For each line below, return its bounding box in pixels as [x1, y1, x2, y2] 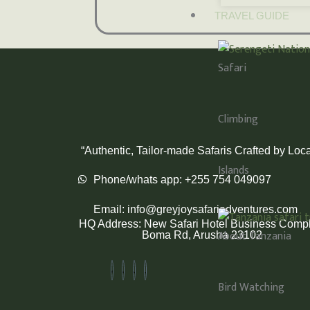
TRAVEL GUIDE [215, 10, 290, 22]
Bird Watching [218, 277, 285, 297]
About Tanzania [218, 226, 292, 246]
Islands [218, 161, 250, 180]
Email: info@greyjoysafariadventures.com [93, 203, 298, 215]
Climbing [218, 110, 259, 129]
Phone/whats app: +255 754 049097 [93, 173, 271, 185]
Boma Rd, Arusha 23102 [142, 228, 263, 241]
